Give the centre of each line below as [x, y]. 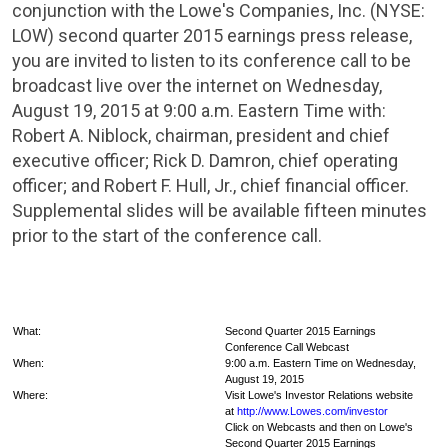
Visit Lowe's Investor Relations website [319, 395]
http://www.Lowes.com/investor [313, 411]
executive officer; [82, 160]
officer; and [58, 185]
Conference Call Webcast [287, 347]
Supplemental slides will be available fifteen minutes [219, 210]
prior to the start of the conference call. [167, 235]
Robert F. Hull [155, 185]
